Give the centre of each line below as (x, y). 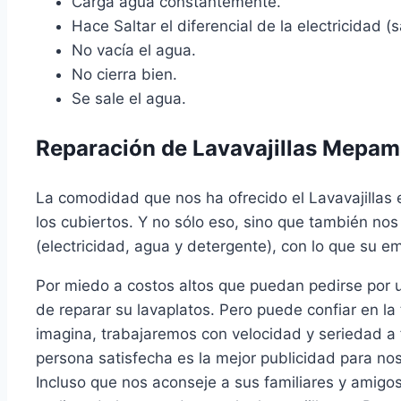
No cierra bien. (124, 75)
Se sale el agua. (129, 99)
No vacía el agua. (134, 51)
